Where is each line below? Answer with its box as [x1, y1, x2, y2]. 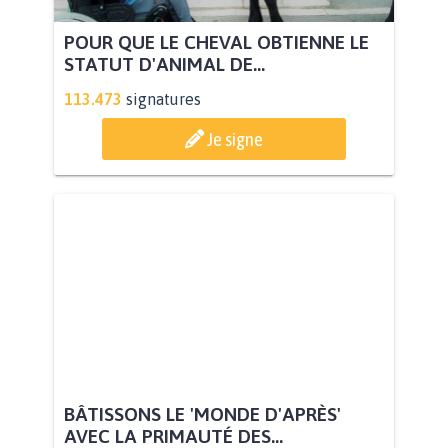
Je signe [207, 128, 263, 151]
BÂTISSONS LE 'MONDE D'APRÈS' [64, 402, 341, 425]
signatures [126, 90, 201, 109]
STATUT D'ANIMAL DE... [64, 53, 265, 76]
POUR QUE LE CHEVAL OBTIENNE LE [64, 31, 369, 54]
